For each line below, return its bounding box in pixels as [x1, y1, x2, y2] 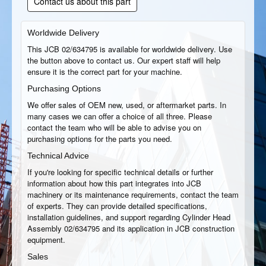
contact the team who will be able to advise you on [27, 122, 201, 133]
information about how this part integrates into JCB [27, 178, 201, 189]
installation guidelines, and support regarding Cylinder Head [27, 211, 230, 223]
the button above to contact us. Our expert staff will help [27, 55, 220, 66]
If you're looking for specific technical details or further [27, 166, 213, 178]
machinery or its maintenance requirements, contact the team [27, 189, 239, 200]
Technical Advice [27, 151, 89, 160]
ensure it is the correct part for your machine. [27, 66, 182, 77]
